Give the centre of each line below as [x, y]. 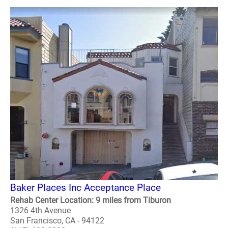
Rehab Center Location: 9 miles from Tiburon [91, 200]
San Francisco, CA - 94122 [57, 221]
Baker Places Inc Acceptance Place [85, 188]
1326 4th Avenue [40, 210]
